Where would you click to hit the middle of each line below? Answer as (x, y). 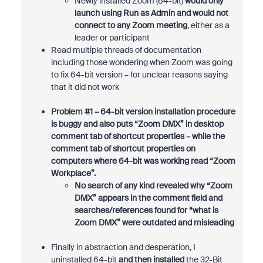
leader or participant (112, 38)
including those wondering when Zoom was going (141, 62)
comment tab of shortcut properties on (123, 149)
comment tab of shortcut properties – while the (138, 136)
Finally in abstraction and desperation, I (123, 247)
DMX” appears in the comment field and (148, 198)
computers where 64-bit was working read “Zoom (143, 161)
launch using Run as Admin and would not (151, 13)
